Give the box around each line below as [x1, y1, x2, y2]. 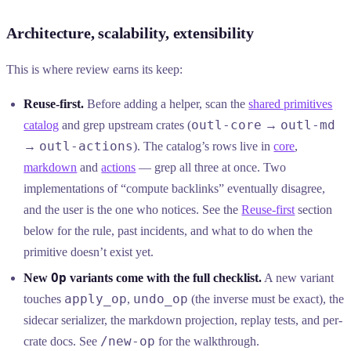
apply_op [64, 291, 128, 307]
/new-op [100, 334, 156, 349]
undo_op [133, 291, 189, 307]
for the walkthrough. [155, 335, 260, 349]
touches [24, 292, 65, 306]
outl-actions [39, 139, 134, 154]
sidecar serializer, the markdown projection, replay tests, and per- [24, 313, 343, 327]
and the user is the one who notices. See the [24, 203, 242, 217]
